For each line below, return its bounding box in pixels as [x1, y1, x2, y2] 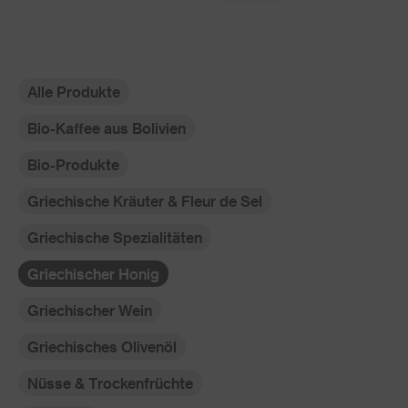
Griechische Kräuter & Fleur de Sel [27, 192, 262, 209]
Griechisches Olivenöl [27, 338, 177, 355]
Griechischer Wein [27, 301, 152, 319]
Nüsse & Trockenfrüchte [27, 374, 193, 392]
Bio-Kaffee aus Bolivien [27, 119, 186, 137]
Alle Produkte [27, 83, 120, 100]
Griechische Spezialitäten [27, 229, 202, 246]
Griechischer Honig [27, 265, 159, 282]
